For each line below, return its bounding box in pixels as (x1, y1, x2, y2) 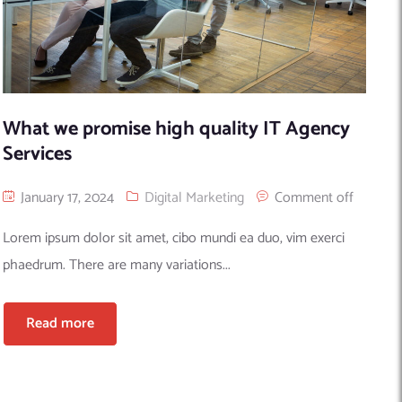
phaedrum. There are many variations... (3, 252, 232, 277)
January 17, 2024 (17, 185, 115, 210)
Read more (26, 310, 95, 336)
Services (3, 137, 73, 170)
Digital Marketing (144, 185, 245, 210)
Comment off (275, 185, 354, 210)
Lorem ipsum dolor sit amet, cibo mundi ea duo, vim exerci (3, 225, 345, 250)
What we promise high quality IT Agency (3, 112, 351, 145)
